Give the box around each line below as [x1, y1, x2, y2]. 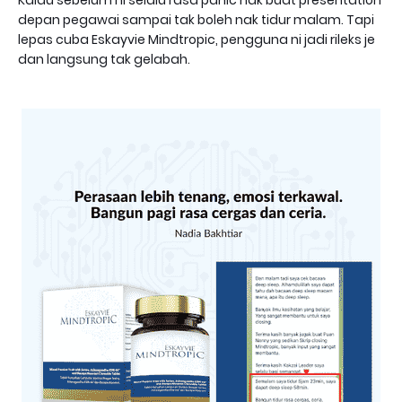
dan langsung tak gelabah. [18, 50, 190, 69]
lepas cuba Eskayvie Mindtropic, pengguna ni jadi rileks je [18, 31, 375, 49]
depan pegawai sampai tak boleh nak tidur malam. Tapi [18, 11, 374, 30]
